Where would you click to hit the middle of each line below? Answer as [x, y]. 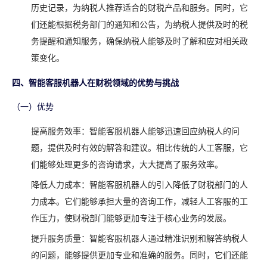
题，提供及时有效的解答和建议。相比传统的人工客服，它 [139, 148]
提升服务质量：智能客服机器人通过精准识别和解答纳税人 [139, 239]
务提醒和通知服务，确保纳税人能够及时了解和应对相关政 [139, 42]
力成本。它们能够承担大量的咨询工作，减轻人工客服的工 [139, 202]
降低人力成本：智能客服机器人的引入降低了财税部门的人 [139, 185]
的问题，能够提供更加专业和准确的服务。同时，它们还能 [139, 256]
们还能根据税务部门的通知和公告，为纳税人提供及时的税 [139, 25]
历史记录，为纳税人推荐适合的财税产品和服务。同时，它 [139, 8]
